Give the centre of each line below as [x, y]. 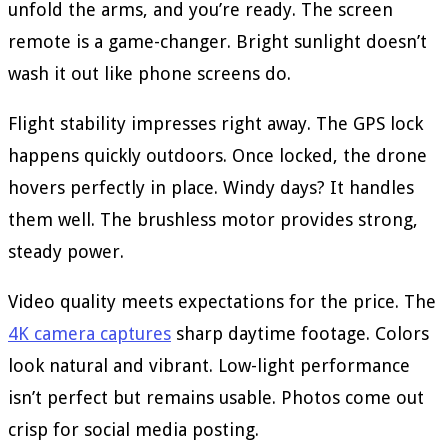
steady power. [66, 252]
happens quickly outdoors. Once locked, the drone [217, 156]
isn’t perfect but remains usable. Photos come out [216, 398]
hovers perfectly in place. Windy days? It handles [211, 188]
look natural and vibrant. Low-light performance [209, 366]
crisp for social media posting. [133, 430]
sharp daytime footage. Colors [300, 334]
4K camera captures [89, 334]
